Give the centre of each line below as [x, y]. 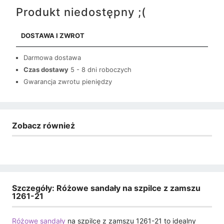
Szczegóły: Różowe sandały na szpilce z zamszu [106, 188]
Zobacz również [43, 125]
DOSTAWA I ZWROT [53, 35]
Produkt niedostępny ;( [81, 12]
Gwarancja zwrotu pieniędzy [68, 81]
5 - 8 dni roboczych [101, 69]
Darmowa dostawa [52, 57]
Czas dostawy [46, 69]
